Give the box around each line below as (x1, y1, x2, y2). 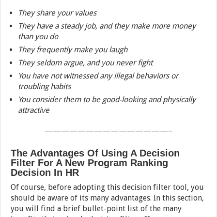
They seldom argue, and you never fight (18, 58, 153, 68)
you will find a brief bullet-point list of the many (11, 204, 182, 214)
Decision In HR (11, 167, 82, 178)
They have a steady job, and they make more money (18, 21, 196, 31)
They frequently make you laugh (18, 45, 128, 55)
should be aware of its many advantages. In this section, (11, 193, 204, 203)
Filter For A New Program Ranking (11, 157, 169, 169)
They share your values (18, 8, 97, 18)
